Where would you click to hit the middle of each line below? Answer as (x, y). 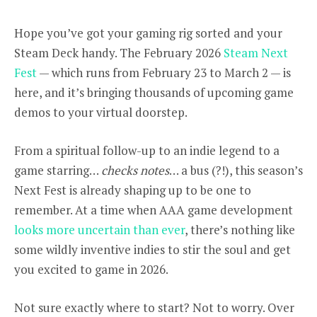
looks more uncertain (72, 230)
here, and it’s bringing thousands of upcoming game (154, 92)
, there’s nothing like (240, 230)
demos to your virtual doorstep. (102, 112)
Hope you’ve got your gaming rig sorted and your (148, 33)
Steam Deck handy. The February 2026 (119, 53)
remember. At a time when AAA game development (154, 210)
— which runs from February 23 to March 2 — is (164, 73)
